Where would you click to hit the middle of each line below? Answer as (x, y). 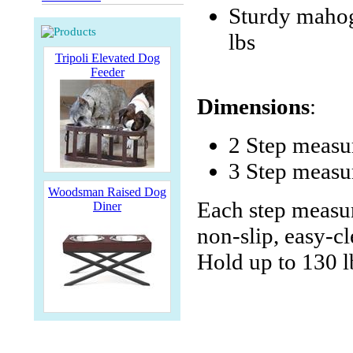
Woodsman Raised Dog (107, 192)
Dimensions (253, 107)
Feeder (107, 72)
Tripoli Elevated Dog (107, 58)
